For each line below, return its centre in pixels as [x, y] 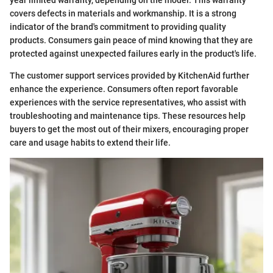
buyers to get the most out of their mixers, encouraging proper [129, 129]
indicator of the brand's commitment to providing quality [118, 27]
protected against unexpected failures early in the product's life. [133, 53]
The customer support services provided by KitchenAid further [129, 75]
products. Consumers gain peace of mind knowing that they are [131, 40]
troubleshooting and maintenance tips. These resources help [128, 115]
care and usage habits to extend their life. [90, 142]
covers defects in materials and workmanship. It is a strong [123, 13]
